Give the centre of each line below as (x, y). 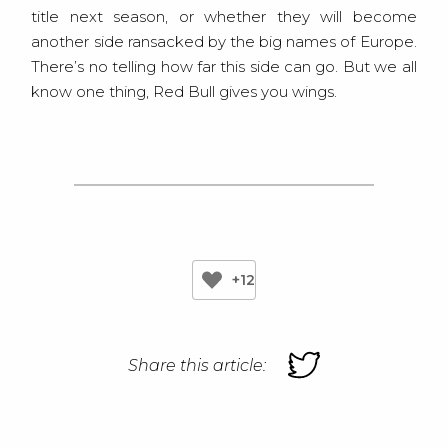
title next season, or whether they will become (224, 17)
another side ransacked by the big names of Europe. (224, 42)
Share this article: (197, 366)
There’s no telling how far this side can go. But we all (224, 67)
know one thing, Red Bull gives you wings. (184, 92)
